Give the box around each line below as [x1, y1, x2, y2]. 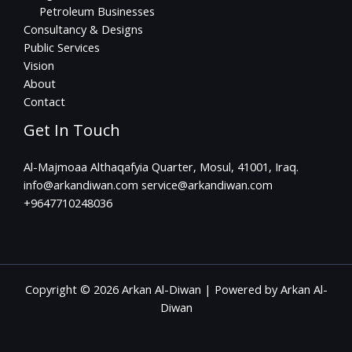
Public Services [24, 39, 100, 56]
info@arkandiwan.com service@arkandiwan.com [24, 177, 273, 193]
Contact [24, 93, 65, 110]
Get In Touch [24, 119, 120, 141]
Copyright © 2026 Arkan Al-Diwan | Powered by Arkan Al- [24, 280, 328, 297]
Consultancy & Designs [24, 21, 143, 38]
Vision [24, 57, 54, 74]
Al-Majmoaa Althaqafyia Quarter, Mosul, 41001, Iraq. [24, 159, 299, 175]
